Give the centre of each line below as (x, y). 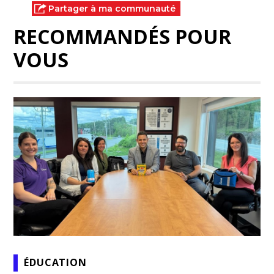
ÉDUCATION (55, 263)
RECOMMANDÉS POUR (123, 37)
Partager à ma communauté (112, 9)
